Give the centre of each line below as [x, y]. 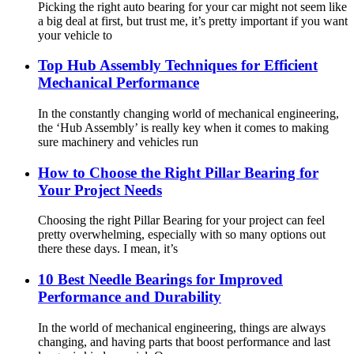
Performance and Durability [130, 297]
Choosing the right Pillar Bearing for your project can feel [181, 220]
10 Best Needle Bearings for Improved [160, 280]
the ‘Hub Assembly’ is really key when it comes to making [183, 127]
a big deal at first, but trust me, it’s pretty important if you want [193, 21]
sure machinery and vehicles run [118, 141]
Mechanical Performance [119, 83]
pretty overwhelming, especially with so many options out [182, 235]
